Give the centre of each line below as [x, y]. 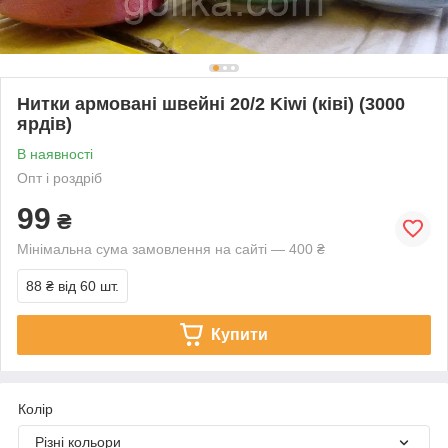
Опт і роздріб [59, 177]
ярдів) [44, 123]
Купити [239, 334]
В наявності [55, 153]
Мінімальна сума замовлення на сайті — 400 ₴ [171, 248]
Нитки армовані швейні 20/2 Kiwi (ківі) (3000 [211, 103]
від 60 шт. [88, 285]
